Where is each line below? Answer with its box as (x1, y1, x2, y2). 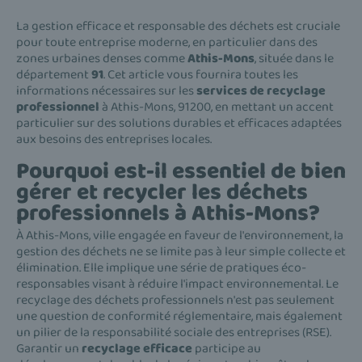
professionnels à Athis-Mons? (16, 195, 320, 231)
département (16, 65, 91, 86)
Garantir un (16, 338, 82, 359)
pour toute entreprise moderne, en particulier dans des (16, 32, 318, 53)
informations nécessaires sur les (16, 81, 196, 102)
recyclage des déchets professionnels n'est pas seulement (16, 289, 335, 310)
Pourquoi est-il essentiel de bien (16, 153, 346, 189)
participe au (192, 338, 261, 359)
